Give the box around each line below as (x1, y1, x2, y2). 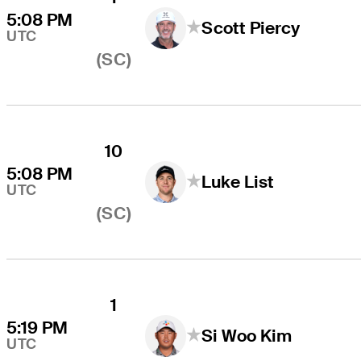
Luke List (201, 171, 275, 193)
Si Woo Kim (201, 325, 293, 347)
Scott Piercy (201, 17, 301, 39)
